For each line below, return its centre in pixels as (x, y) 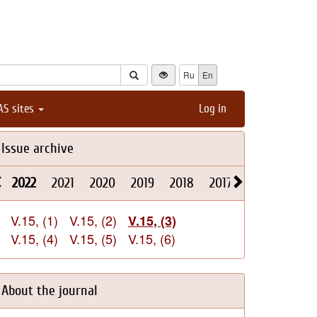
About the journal (50, 290)
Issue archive (38, 148)
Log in (213, 109)
